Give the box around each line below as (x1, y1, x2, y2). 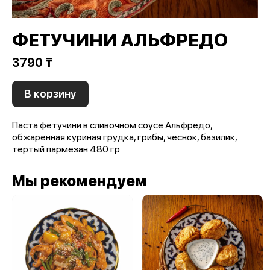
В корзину (24, 87, 77, 100)
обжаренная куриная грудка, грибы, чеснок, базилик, (12, 131, 237, 143)
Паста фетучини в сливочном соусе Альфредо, (12, 119, 212, 131)
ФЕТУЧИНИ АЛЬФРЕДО (12, 29, 228, 51)
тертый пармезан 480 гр (12, 143, 120, 155)
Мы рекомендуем (12, 172, 147, 190)
